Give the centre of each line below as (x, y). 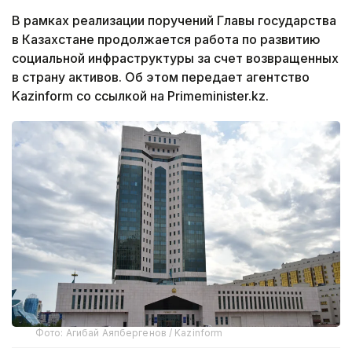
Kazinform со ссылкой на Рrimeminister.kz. (140, 96)
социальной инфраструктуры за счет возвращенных (175, 59)
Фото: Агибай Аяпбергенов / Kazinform (129, 332)
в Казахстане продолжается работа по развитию (166, 40)
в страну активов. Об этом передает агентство (161, 77)
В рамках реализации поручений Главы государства (174, 21)
